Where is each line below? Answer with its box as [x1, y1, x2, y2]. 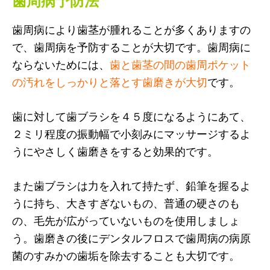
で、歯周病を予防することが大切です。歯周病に [12, 40, 251, 54]
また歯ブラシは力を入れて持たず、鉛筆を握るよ [12, 179, 251, 193]
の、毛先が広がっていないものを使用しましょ [12, 214, 240, 228]
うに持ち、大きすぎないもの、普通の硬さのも [12, 196, 240, 210]
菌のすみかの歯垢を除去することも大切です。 [12, 249, 240, 263]
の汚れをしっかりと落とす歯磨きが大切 [12, 75, 207, 89]
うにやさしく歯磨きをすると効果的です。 [12, 145, 218, 159]
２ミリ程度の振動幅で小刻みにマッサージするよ [12, 127, 251, 141]
